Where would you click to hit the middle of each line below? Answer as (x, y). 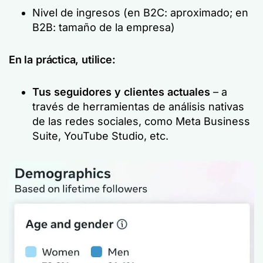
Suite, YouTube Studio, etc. (100, 136)
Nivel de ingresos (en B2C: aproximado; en (140, 13)
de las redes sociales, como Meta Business (141, 121)
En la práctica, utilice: (62, 60)
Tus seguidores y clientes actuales (123, 92)
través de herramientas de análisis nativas (138, 107)
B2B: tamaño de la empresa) (104, 27)
